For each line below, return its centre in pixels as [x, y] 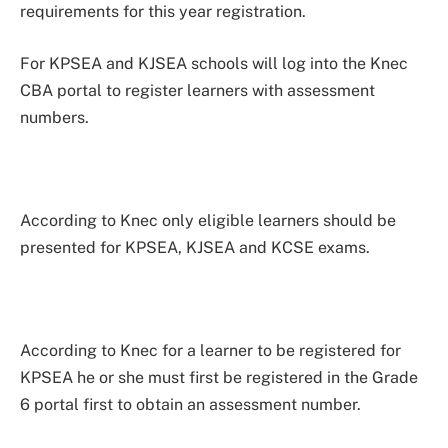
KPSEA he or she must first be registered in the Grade [219, 378]
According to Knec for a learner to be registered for [210, 351]
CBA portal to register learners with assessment [197, 90]
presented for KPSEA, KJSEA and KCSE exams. [195, 247]
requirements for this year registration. [163, 12]
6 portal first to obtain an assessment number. [190, 405]
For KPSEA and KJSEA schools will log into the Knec [214, 63]
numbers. [54, 117]
